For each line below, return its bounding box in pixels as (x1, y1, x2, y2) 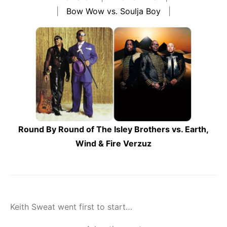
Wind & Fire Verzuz (75, 138, 152, 149)
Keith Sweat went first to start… (10, 202, 132, 212)
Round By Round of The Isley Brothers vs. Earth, (18, 124, 209, 135)
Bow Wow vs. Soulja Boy (66, 6, 161, 17)
